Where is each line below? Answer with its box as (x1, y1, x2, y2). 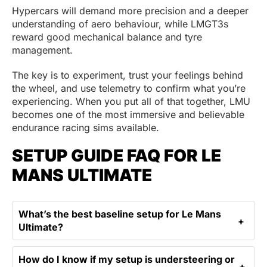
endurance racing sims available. (12, 121, 159, 133)
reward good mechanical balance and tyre (12, 30, 202, 43)
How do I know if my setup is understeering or (18, 253, 235, 265)
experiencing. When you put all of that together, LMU (12, 95, 250, 107)
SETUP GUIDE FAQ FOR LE (12, 145, 221, 166)
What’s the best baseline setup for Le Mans (18, 207, 221, 220)
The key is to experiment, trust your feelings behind (12, 69, 243, 81)
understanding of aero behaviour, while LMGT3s (12, 17, 228, 30)
